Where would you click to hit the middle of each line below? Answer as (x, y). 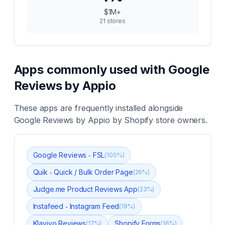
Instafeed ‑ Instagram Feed (76, 206)
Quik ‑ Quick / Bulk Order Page (83, 172)
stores (115, 21)
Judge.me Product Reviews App (85, 189)
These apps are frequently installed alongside (98, 108)
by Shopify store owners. (158, 120)
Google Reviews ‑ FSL (69, 155)
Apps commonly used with (91, 70)
